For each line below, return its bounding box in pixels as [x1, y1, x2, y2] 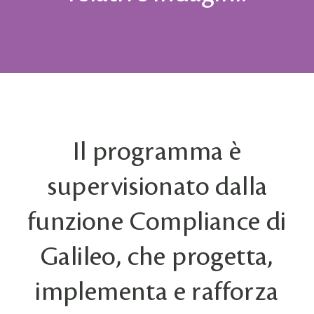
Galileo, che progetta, [41, 241, 273, 273]
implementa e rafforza [35, 276, 279, 308]
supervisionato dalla [46, 171, 268, 203]
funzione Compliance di [27, 206, 287, 238]
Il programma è [72, 136, 242, 168]
